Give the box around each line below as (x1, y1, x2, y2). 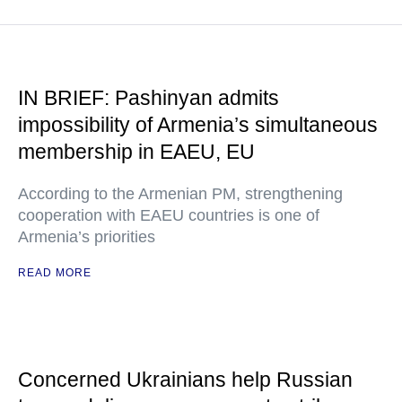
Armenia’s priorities (18, 228, 155, 246)
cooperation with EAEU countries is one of (18, 206, 319, 224)
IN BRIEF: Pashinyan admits (18, 86, 279, 109)
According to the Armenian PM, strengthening (18, 185, 343, 203)
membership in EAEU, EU (18, 140, 255, 163)
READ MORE (18, 267, 92, 279)
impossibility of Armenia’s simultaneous (18, 113, 378, 136)
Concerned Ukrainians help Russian (18, 368, 353, 391)
